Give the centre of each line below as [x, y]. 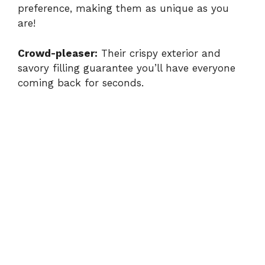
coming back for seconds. [81, 83]
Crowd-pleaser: [58, 53]
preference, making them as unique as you [123, 9]
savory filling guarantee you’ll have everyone [127, 68]
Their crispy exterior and [159, 53]
